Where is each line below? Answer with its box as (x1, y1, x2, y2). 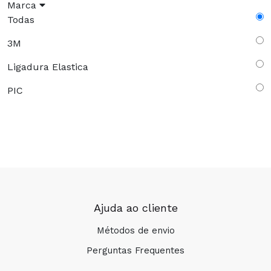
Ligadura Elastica (7, 61, 88, 73)
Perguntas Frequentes (87, 245, 184, 256)
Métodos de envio (96, 225, 175, 237)
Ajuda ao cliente (93, 201, 178, 215)
